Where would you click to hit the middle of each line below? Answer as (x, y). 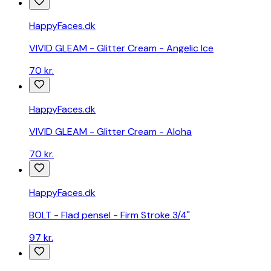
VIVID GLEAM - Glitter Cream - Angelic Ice (121, 48)
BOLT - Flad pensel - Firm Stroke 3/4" (109, 215)
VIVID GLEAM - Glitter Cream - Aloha (110, 132)
